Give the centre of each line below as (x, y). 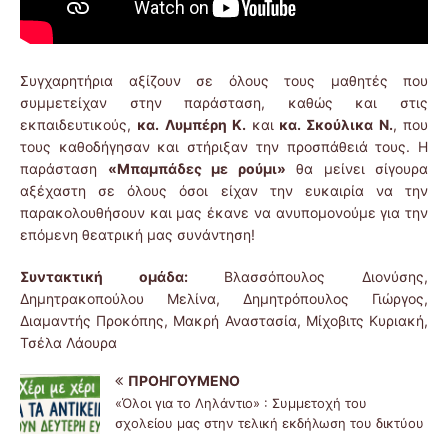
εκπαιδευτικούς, (79, 125)
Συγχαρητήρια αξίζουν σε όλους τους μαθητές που (224, 81)
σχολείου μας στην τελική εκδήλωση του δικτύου (269, 423)
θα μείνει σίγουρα (356, 169)
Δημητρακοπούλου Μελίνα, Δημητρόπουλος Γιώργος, (224, 299)
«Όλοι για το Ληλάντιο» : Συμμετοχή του (241, 403)
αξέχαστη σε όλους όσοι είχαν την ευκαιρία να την (224, 191)
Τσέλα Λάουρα (68, 343)
